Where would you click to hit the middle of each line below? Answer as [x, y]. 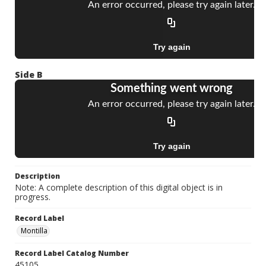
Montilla [34, 231]
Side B [29, 75]
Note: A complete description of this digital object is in [119, 188]
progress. [33, 197]
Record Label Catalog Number [72, 254]
